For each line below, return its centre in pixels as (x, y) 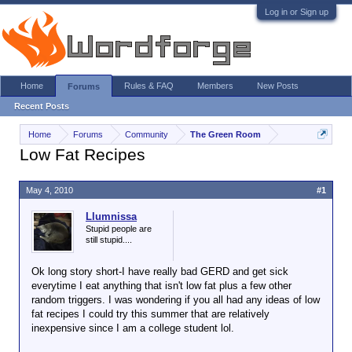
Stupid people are (119, 229)
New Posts (278, 86)
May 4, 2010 (49, 190)
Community (147, 134)
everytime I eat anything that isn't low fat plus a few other (161, 286)
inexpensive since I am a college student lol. (133, 328)
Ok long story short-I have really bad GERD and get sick (160, 271)
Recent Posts (42, 106)
